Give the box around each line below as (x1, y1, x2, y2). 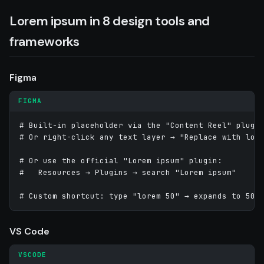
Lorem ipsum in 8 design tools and (9, 12, 210, 29)
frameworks (9, 32, 80, 50)
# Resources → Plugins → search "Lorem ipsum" (19, 167, 236, 177)
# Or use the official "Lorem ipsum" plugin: (19, 155, 222, 166)
